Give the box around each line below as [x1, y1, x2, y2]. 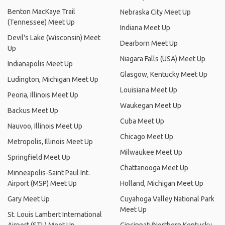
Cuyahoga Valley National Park [120, 195, 214, 203]
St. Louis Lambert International [8, 210, 102, 218]
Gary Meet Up [8, 195, 50, 203]
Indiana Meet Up [120, 24, 170, 32]
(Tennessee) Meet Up [8, 18, 75, 26]
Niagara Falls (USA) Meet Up [120, 55, 205, 63]
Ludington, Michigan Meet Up [8, 75, 98, 83]
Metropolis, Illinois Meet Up [8, 138, 93, 146]
